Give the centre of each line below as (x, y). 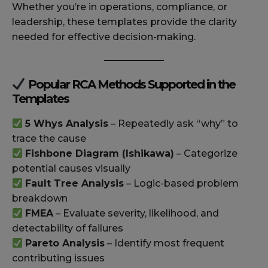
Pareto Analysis (65, 243)
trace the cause (49, 139)
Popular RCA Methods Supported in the (130, 85)
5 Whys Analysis (67, 124)
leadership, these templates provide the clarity (124, 22)
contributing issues (58, 258)
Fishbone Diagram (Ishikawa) (100, 154)
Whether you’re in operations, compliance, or (120, 7)
